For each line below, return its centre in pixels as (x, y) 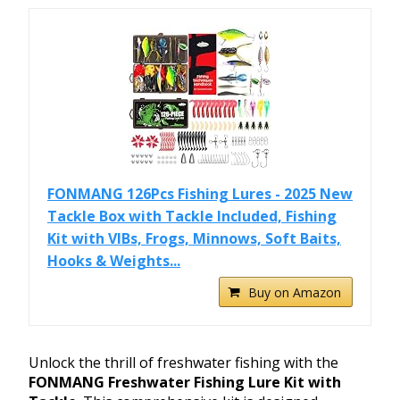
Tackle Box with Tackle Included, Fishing (192, 217)
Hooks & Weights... (114, 261)
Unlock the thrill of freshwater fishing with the (183, 363)
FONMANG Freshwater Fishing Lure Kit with (185, 383)
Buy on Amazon (295, 293)
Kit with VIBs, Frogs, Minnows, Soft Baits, (194, 239)
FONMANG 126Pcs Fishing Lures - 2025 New (200, 194)
